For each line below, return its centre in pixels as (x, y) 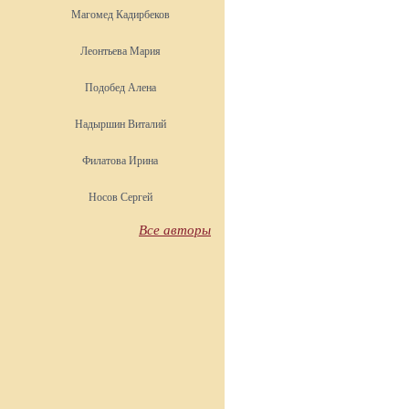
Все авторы (175, 230)
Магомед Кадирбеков (120, 15)
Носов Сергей (120, 197)
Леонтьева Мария (120, 51)
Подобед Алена (120, 88)
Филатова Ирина (120, 161)
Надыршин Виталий (120, 124)
